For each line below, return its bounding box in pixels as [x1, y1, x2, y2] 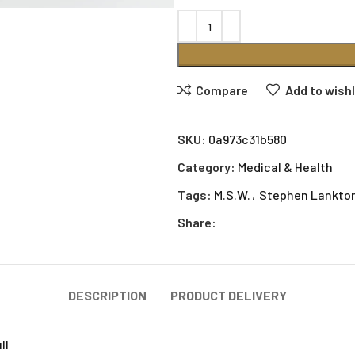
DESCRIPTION [68, 288, 147, 303]
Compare [196, 82, 249, 97]
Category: [177, 159, 235, 174]
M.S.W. [214, 187, 250, 202]
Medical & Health [238, 159, 333, 174]
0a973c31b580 [208, 132, 287, 147]
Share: [177, 215, 216, 230]
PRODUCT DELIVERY [170, 288, 287, 303]
